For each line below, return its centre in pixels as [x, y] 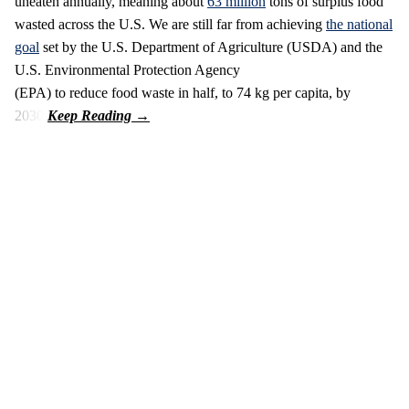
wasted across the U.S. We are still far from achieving [170, 25]
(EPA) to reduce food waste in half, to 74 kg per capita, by [183, 93]
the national [359, 25]
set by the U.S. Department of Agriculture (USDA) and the [211, 47]
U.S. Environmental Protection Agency [127, 70]
